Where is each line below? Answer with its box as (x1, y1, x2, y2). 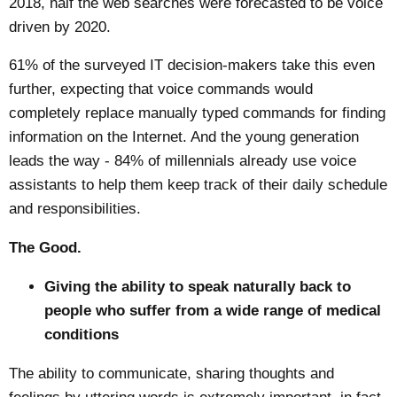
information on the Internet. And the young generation (9, 128, 360, 146)
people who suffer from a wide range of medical (44, 302, 382, 320)
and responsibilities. (9, 200, 142, 218)
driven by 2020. (9, 18, 112, 35)
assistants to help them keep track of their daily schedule (9, 176, 388, 194)
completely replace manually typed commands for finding (9, 105, 386, 122)
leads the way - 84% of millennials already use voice (9, 152, 357, 170)
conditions (44, 326, 120, 344)
